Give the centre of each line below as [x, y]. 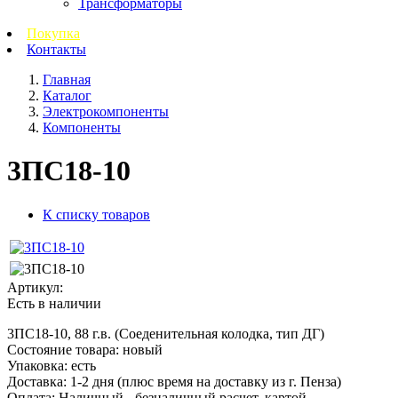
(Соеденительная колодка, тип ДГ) [218, 333]
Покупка [53, 33]
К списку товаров [96, 214]
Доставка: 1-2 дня [62, 381]
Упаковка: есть [52, 365]
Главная [67, 80]
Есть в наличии [54, 303]
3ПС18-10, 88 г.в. [59, 333]
